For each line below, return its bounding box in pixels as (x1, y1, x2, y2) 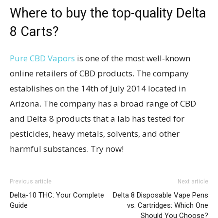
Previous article (10, 178, 52, 185)
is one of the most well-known (75, 53, 190, 64)
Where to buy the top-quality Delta (10, 5, 206, 21)
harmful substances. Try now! (10, 143, 124, 155)
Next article (178, 178, 208, 185)
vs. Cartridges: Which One (127, 201, 208, 210)
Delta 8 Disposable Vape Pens (113, 191, 208, 200)
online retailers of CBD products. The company (10, 68, 189, 79)
